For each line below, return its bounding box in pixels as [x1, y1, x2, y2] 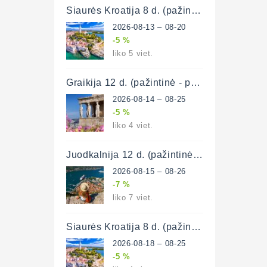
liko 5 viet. [113, 48, 153, 58]
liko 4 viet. [113, 120, 153, 130]
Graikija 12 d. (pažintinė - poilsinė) [190, 76, 200, 88]
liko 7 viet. [113, 192, 153, 202]
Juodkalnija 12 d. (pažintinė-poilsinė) [193, 148, 203, 160]
